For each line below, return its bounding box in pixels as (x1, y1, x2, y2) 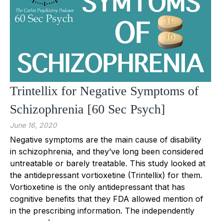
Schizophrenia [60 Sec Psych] (10, 102, 165, 116)
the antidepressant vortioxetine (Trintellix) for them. (10, 170, 202, 180)
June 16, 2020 (10, 120, 57, 129)
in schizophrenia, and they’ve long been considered (10, 146, 203, 156)
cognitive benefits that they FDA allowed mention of (10, 193, 203, 204)
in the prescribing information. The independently (10, 205, 194, 216)
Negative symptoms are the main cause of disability (10, 134, 201, 145)
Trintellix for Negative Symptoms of (10, 83, 199, 98)
